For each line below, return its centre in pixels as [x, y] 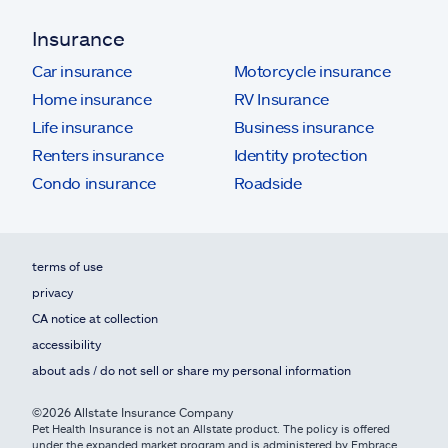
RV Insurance [281, 98]
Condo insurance [94, 182]
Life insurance [82, 126]
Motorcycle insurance [312, 70]
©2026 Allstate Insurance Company [132, 412]
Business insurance [303, 126]
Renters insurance [98, 154]
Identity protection [300, 154]
